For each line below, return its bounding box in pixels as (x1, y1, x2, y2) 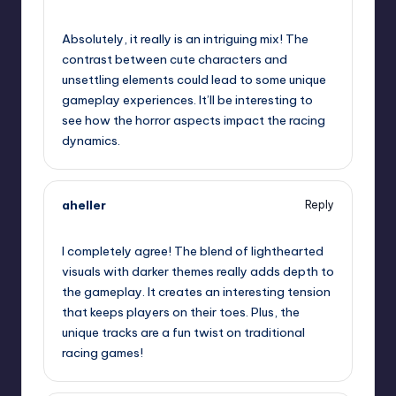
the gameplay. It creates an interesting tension (62, 284, 331, 301)
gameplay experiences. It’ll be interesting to (62, 91, 313, 108)
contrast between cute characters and (62, 50, 287, 67)
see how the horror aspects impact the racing (62, 111, 325, 128)
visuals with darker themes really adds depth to (62, 263, 334, 280)
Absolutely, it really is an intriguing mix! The (62, 30, 308, 47)
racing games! (62, 345, 143, 362)
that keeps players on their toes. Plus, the (62, 304, 300, 321)
